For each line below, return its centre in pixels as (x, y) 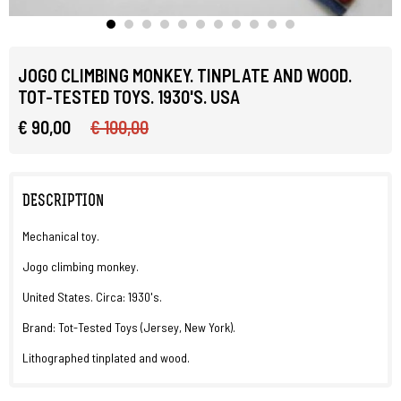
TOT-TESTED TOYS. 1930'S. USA (129, 97)
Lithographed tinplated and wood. (107, 358)
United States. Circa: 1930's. (94, 297)
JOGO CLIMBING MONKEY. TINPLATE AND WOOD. (185, 75)
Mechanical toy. (61, 236)
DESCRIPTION (63, 202)
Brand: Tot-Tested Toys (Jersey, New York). (129, 327)
